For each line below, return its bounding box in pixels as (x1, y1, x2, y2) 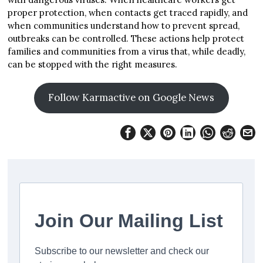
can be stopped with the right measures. (8, 59, 178, 70)
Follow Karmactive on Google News (48, 91, 215, 104)
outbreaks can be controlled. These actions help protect (8, 33, 245, 44)
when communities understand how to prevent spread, (8, 20, 240, 31)
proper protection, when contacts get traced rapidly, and (8, 7, 248, 18)
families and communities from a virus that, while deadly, (8, 46, 246, 57)
